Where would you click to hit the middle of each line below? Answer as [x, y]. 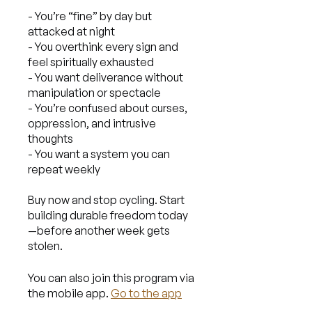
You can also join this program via [111, 278]
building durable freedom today [108, 215]
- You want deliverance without [106, 77]
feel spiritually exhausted [91, 62]
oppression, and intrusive [92, 123]
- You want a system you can [99, 154]
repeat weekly [64, 169]
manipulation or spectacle [94, 92]
